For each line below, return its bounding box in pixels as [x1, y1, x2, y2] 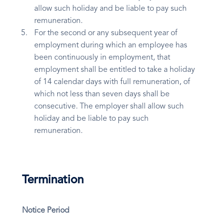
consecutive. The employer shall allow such [34, 103, 184, 111]
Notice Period [22, 207, 69, 215]
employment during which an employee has [34, 42, 187, 50]
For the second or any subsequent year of [34, 29, 177, 38]
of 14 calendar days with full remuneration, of [34, 78, 190, 87]
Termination [22, 175, 84, 187]
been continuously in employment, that [34, 54, 170, 62]
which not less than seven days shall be [34, 90, 170, 99]
